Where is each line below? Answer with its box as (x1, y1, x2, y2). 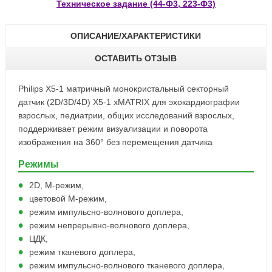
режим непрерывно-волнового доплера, (29, 220, 189, 230)
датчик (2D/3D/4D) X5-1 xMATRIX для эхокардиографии (18, 97, 240, 107)
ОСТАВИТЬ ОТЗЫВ (95, 53, 177, 63)
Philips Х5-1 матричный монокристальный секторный (18, 84, 229, 93)
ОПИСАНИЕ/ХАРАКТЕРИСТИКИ (70, 31, 202, 41)
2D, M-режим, (29, 180, 84, 190)
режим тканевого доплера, (29, 247, 135, 257)
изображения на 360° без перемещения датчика (18, 137, 212, 147)
